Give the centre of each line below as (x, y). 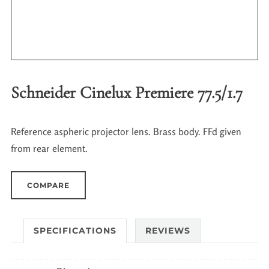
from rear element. (49, 148)
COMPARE (48, 185)
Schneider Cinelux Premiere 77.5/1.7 (126, 92)
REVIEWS (168, 230)
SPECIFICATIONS (75, 230)
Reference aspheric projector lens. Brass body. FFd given (126, 131)
